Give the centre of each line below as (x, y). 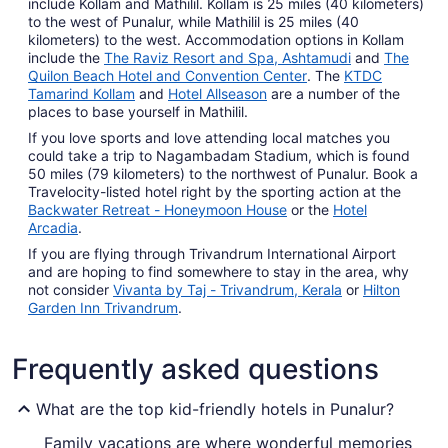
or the (310, 209)
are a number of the (333, 93)
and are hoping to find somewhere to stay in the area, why (218, 271)
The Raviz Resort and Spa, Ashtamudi (227, 57)
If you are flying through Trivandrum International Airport (212, 253)
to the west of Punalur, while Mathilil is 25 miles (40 (193, 21)
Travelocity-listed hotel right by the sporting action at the (214, 191)
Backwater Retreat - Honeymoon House (157, 209)
